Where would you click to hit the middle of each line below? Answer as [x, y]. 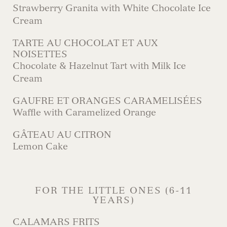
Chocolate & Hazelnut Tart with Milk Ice [99, 66]
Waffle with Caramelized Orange [84, 112]
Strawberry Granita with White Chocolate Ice [112, 8]
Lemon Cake [40, 146]
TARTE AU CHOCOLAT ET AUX [85, 43]
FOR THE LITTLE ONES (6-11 [113, 191]
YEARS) [113, 200]
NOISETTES [40, 54]
